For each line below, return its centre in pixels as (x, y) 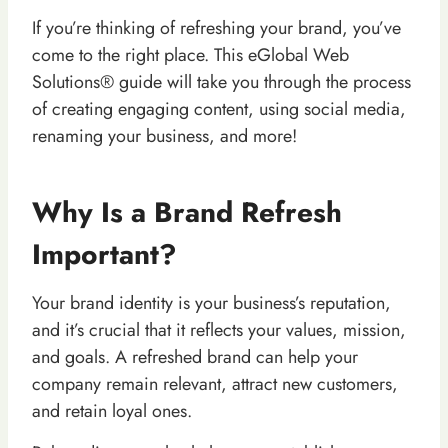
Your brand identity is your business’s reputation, (211, 302)
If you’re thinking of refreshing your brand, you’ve (216, 27)
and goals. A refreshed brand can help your (195, 356)
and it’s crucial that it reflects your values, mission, (219, 329)
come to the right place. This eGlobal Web (190, 54)
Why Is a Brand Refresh (187, 212)
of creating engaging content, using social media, (219, 108)
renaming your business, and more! (164, 135)
